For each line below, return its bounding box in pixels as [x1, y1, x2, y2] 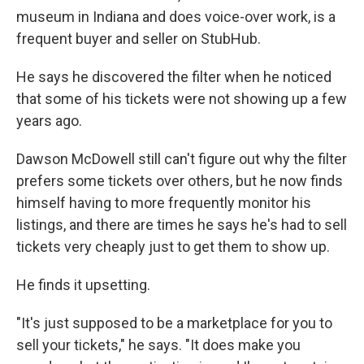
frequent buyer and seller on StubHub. [16, 30, 261, 47]
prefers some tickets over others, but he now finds [16, 172, 343, 189]
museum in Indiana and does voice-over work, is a [16, 8, 336, 25]
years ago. [16, 112, 82, 129]
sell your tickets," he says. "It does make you [16, 336, 301, 353]
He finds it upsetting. [16, 276, 150, 293]
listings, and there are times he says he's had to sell [16, 216, 347, 233]
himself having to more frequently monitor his [16, 194, 311, 211]
